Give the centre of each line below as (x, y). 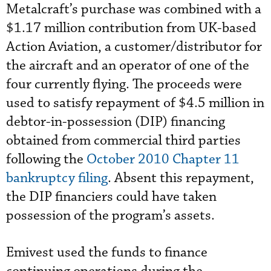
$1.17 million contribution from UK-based (131, 28)
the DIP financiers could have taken (111, 197)
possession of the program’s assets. (110, 216)
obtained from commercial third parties (123, 141)
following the (46, 159)
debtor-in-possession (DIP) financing (116, 122)
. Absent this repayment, (181, 178)
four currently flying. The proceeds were (124, 84)
